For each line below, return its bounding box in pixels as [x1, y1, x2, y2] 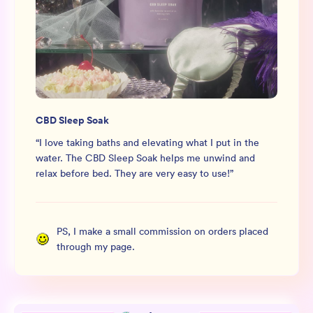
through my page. [57, 240, 135, 253]
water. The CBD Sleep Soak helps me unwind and [36, 152, 255, 164]
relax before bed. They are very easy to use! [36, 167, 230, 180]
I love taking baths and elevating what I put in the [39, 136, 259, 149]
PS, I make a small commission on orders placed [57, 225, 268, 238]
